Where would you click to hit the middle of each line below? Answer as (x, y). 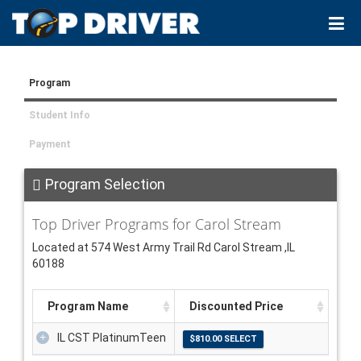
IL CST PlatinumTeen (112, 338)
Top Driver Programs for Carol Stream (157, 224)
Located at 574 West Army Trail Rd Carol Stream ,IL (164, 248)
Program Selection (105, 185)
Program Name (88, 307)
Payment (50, 145)
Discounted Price (236, 307)
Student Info (60, 116)
